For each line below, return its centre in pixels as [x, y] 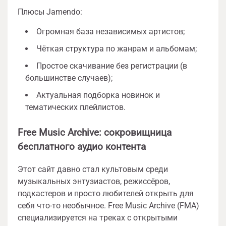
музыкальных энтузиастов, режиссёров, [94, 181]
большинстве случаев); [69, 78]
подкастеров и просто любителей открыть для [106, 193]
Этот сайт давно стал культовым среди [93, 169]
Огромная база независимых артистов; [110, 32]
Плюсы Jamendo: [50, 12]
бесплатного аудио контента [82, 147]
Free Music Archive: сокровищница [95, 132]
